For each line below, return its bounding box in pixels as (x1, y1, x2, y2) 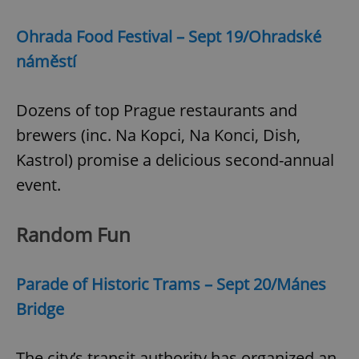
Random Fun (16, 221, 131, 248)
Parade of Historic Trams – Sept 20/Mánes (16, 273, 326, 296)
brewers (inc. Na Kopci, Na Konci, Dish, (16, 124, 301, 147)
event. (16, 174, 61, 196)
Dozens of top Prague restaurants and (16, 99, 297, 122)
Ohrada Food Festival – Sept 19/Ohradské (16, 26, 321, 48)
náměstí (16, 50, 76, 73)
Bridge (16, 298, 64, 321)
